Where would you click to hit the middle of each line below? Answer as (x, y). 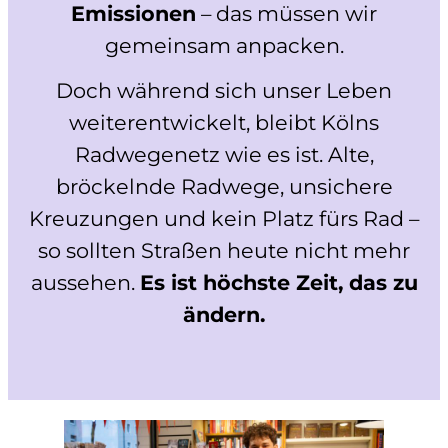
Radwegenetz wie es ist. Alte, (224, 155)
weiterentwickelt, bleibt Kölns (224, 123)
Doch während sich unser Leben (224, 91)
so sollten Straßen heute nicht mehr (224, 251)
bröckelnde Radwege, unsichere (224, 187)
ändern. (224, 315)
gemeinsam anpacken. (224, 45)
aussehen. (85, 283)
